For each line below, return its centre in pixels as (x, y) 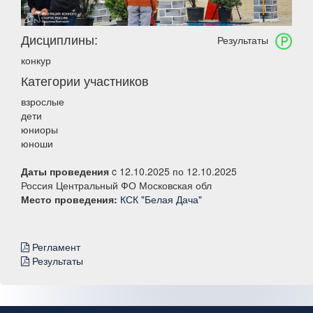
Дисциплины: (59, 39)
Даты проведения (65, 172)
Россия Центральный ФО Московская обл (116, 185)
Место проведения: (69, 199)
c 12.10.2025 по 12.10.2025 (173, 172)
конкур (36, 60)
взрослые (43, 102)
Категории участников (85, 81)
